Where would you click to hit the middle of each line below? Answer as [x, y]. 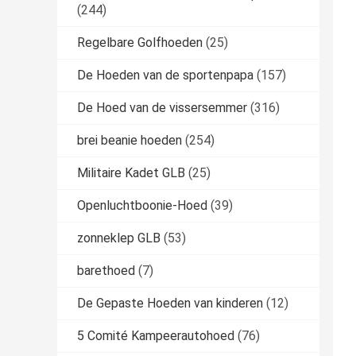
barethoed [106, 271]
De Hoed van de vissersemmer [162, 108]
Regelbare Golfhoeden [140, 43]
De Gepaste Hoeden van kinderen [170, 304]
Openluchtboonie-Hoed [142, 206]
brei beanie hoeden [130, 141]
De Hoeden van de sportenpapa [165, 75]
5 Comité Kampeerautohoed [156, 336]
